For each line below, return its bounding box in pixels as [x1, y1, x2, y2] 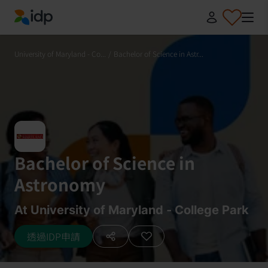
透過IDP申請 [27, 229, 80, 243]
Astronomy [14, 172, 105, 196]
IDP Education [14, 25, 75, 39]
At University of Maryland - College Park [14, 203, 249, 217]
